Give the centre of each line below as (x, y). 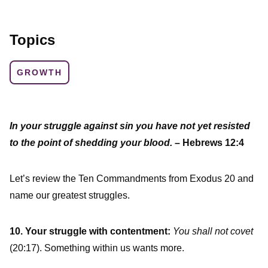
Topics (32, 40)
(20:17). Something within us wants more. (97, 248)
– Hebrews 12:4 (208, 143)
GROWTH (39, 73)
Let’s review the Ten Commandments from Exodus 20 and (132, 179)
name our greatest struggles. (70, 196)
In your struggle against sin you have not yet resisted (130, 126)
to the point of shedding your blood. (91, 143)
